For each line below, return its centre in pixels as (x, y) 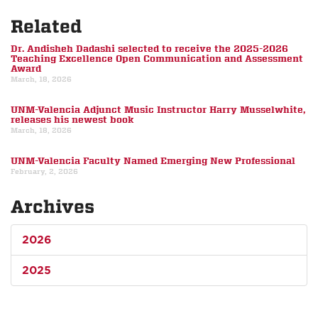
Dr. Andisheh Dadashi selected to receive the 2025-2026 (149, 49)
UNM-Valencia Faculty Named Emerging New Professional (153, 161)
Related (46, 27)
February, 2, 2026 (44, 172)
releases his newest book (72, 120)
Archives (53, 207)
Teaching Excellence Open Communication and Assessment (157, 59)
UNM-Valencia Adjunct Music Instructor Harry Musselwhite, (158, 110)
